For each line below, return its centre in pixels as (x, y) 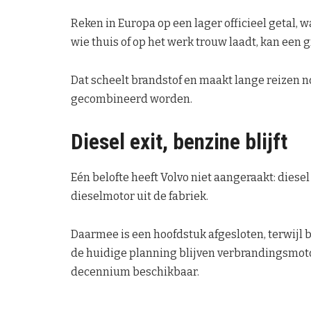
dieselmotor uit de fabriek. (140, 196)
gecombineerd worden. (132, 99)
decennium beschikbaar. (135, 271)
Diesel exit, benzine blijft (179, 142)
